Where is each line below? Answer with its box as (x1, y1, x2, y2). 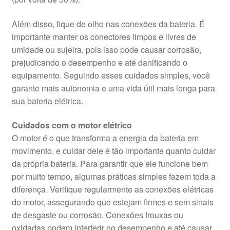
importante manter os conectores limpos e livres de (11, 30, 196, 43)
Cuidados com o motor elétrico (11, 119, 132, 131)
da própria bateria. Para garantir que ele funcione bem (11, 158, 208, 170)
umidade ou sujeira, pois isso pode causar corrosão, (11, 43, 201, 55)
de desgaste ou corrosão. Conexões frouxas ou (11, 209, 183, 221)
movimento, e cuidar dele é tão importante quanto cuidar (11, 145, 216, 157)
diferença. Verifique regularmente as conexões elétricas (11, 183, 214, 196)
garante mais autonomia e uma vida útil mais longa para (11, 82, 215, 94)
